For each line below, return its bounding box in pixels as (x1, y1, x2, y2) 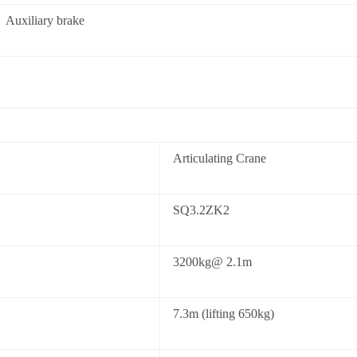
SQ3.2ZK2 (173, 203, 229, 217)
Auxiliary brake (6, 14, 84, 27)
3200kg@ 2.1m (173, 255, 252, 269)
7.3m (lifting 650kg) (173, 307, 274, 320)
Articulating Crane (173, 151, 266, 165)
